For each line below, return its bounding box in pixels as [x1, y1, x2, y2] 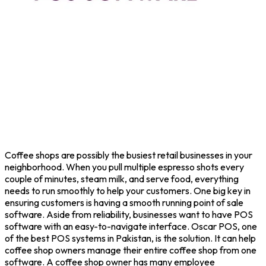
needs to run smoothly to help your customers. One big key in [5, 184, 251, 197]
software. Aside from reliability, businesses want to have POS [5, 208, 253, 220]
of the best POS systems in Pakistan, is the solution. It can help [5, 232, 256, 244]
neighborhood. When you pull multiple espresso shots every [5, 160, 244, 173]
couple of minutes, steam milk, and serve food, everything [5, 172, 239, 185]
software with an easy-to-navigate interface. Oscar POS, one [5, 220, 257, 232]
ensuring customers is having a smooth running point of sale [5, 196, 243, 208]
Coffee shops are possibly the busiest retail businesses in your [5, 148, 252, 161]
